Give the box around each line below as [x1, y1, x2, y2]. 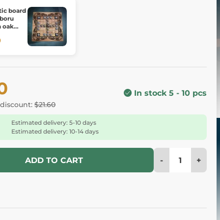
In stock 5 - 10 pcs [134, 88, 207, 98]
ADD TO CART [25, 156, 83, 165]
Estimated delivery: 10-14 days [11, 128, 99, 135]
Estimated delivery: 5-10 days [11, 119, 96, 126]
